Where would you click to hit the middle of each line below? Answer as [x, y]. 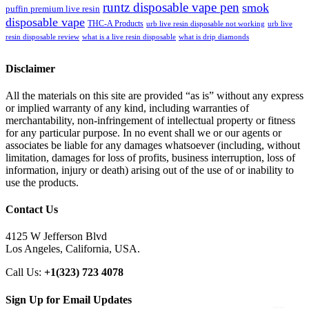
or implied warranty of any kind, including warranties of [127, 108]
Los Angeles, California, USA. [73, 249]
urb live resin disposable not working [206, 23]
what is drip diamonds [214, 37]
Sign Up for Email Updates [69, 299]
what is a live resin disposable [129, 37]
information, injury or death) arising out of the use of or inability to [150, 170]
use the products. [42, 182]
